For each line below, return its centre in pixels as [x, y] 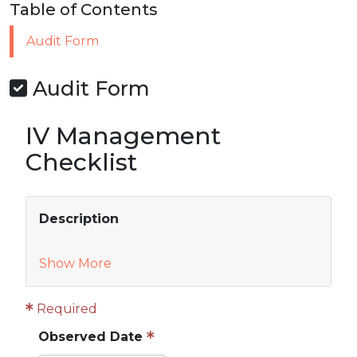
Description [79, 219]
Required [65, 309]
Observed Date [90, 336]
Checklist [81, 163]
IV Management [123, 136]
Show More [75, 264]
